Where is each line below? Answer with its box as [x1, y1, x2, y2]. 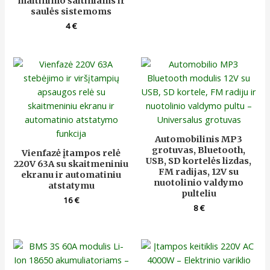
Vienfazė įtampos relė [22, 147, 121, 159]
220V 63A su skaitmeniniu [14, 158, 129, 169]
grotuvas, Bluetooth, [152, 144, 246, 155]
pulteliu [181, 187, 216, 199]
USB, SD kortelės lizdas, [146, 155, 252, 166]
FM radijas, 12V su [159, 166, 239, 177]
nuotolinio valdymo [154, 177, 244, 188]
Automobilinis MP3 [155, 133, 243, 145]
